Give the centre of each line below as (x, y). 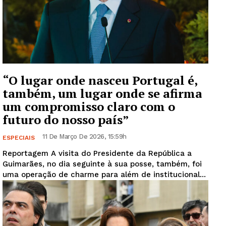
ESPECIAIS (19, 137)
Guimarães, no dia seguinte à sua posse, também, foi (102, 164)
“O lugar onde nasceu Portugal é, (100, 80)
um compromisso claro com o (89, 106)
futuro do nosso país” (66, 119)
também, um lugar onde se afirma (102, 93)
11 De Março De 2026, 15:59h (84, 136)
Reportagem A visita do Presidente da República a (27, 153)
